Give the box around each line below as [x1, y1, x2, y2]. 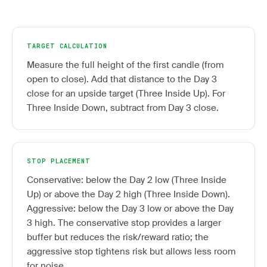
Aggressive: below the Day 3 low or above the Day [27, 203, 234, 215]
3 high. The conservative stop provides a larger [27, 217, 221, 229]
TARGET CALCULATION [27, 42, 107, 50]
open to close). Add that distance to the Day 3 [27, 73, 217, 85]
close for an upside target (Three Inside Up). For [27, 88, 225, 100]
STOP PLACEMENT [27, 157, 91, 165]
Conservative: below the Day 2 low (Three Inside [27, 174, 226, 186]
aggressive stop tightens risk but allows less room [27, 246, 235, 257]
